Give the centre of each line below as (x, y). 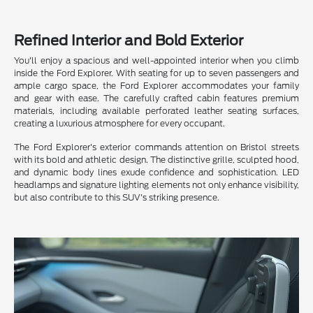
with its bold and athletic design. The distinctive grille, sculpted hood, (156, 159)
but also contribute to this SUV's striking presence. (117, 197)
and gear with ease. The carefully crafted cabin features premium (156, 98)
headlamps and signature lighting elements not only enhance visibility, (156, 184)
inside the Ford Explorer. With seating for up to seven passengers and (156, 73)
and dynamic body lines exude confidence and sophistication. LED (156, 172)
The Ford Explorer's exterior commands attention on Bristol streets (156, 147)
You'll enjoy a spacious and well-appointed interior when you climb (156, 60)
